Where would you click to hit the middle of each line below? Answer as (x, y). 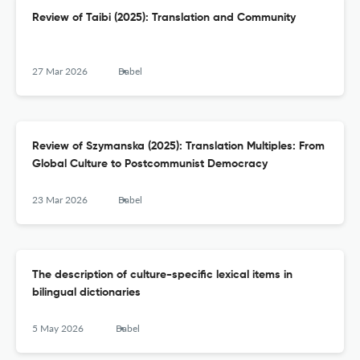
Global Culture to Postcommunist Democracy (150, 164)
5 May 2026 (58, 329)
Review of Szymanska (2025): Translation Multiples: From (178, 147)
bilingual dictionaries (86, 293)
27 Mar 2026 (60, 72)
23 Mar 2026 (60, 200)
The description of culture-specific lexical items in (162, 275)
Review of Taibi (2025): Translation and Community (164, 18)
